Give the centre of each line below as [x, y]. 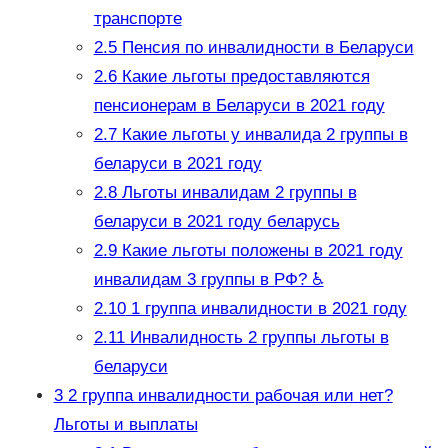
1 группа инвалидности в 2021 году [266, 309]
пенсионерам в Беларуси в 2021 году [239, 106]
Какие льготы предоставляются [243, 77]
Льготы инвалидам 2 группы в [236, 193]
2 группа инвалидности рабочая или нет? [227, 396]
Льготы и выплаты [125, 425]
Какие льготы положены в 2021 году [259, 251]
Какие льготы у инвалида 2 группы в [262, 135]
